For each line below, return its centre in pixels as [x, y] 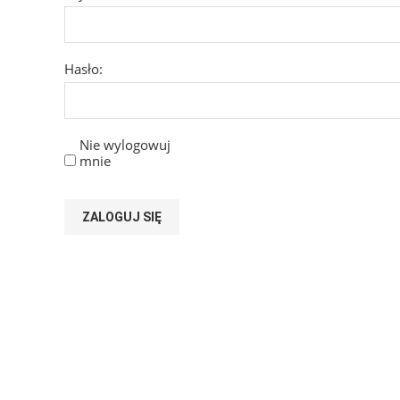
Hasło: [83, 69]
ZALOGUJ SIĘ [122, 217]
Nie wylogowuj [125, 145]
